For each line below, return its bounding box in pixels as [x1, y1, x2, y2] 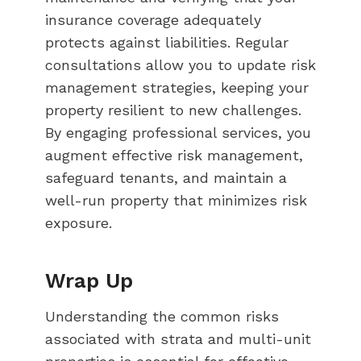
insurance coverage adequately [45, 10, 261, 28]
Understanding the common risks [45, 307, 279, 325]
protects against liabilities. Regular [45, 33, 288, 51]
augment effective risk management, [45, 146, 303, 164]
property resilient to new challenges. [45, 101, 301, 118]
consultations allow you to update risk [45, 56, 316, 73]
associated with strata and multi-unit [45, 330, 311, 347]
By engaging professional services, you [45, 123, 311, 141]
